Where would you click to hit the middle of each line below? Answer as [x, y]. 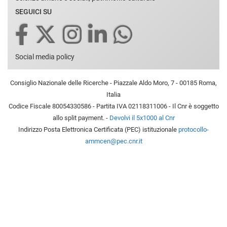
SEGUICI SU [33, 11]
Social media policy [45, 56]
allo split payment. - [81, 118]
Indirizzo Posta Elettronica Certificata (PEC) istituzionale [98, 129]
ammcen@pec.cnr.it [113, 141]
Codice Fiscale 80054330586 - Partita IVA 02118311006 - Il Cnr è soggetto [113, 106]
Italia [113, 94]
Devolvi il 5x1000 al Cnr [142, 118]
